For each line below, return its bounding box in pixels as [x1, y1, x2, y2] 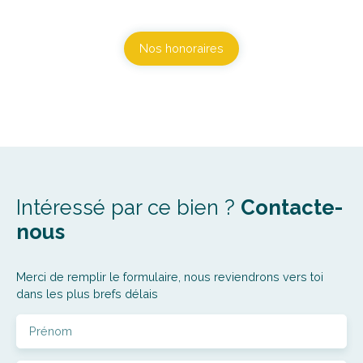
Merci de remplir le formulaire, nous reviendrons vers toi [16, 269, 323, 284]
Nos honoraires [139, 41, 224, 56]
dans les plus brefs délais [16, 286, 158, 301]
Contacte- [241, 194, 343, 220]
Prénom [29, 323, 72, 338]
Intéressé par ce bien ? [16, 194, 241, 220]
